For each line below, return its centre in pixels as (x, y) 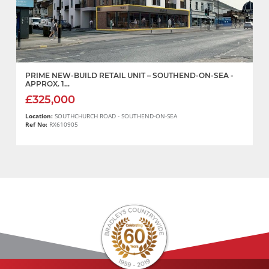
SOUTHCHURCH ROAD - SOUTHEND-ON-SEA (116, 116)
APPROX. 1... (47, 83)
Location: (40, 116)
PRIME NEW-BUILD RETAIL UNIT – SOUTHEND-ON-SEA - (129, 75)
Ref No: (36, 125)
